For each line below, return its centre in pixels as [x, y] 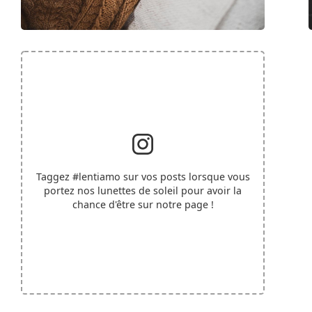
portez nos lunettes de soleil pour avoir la [143, 190]
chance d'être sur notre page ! [143, 204]
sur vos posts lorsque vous [185, 176]
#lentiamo [96, 176]
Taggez [54, 176]
